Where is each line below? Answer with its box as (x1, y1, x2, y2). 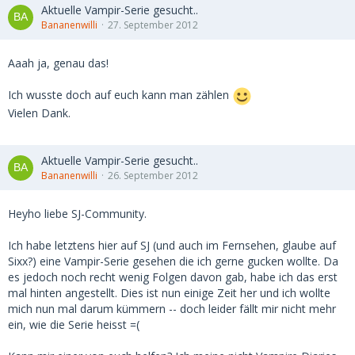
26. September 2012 (108, 169, 198, 182)
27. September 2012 (108, 18, 198, 32)
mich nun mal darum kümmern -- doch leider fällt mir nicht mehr (8, 301, 336, 316)
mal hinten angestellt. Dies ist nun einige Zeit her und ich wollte (8, 285, 330, 300)
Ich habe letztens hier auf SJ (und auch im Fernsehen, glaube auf (8, 238, 336, 253)
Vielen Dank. (8, 105, 71, 120)
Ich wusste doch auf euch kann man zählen (8, 87, 232, 103)
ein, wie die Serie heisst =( (8, 317, 139, 332)
